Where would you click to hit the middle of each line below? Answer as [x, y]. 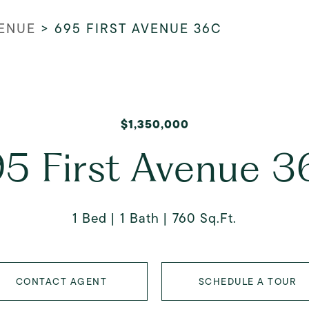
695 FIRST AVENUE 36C [138, 29]
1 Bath [140, 218]
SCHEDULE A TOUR [248, 281]
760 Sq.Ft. [205, 218]
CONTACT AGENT [61, 281]
